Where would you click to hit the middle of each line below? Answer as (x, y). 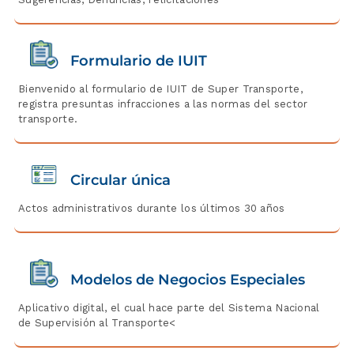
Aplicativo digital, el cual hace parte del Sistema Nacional (169, 308)
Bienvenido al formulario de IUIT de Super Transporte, (160, 88)
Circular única (120, 181)
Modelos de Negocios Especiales (187, 280)
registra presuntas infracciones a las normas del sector (163, 104)
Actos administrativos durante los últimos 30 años (151, 209)
